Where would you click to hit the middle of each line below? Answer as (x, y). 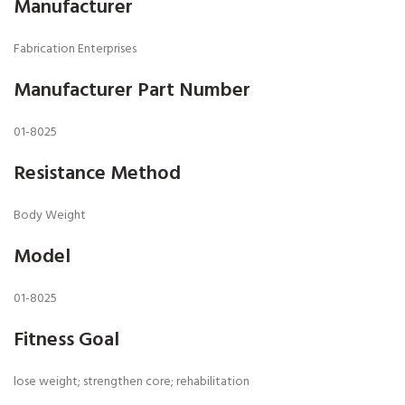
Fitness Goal (66, 341)
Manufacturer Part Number (132, 91)
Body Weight (50, 216)
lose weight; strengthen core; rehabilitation (132, 382)
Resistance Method (97, 174)
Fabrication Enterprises (75, 50)
